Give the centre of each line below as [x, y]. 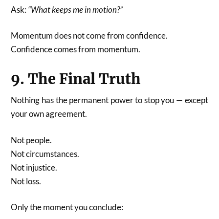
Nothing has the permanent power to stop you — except [109, 100]
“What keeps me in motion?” [76, 9]
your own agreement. [49, 114]
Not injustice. [34, 167]
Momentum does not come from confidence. [89, 36]
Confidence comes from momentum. [76, 49]
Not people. [32, 140]
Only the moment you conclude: [67, 207]
